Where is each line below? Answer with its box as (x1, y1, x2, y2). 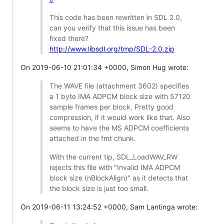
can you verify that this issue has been (49, 23, 175, 32)
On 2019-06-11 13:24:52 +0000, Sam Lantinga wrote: (20, 202, 197, 211)
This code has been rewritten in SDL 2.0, (49, 12, 182, 21)
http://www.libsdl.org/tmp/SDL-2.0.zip (49, 44, 174, 53)
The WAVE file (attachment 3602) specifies (49, 81, 189, 90)
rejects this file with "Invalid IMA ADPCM (49, 162, 180, 171)
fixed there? (49, 33, 88, 42)
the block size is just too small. (49, 183, 148, 192)
